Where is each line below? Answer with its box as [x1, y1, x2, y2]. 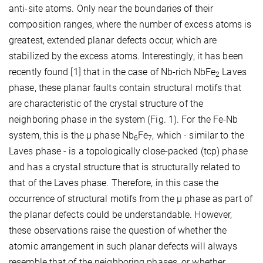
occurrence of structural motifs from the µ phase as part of [9, 193, 252, 205]
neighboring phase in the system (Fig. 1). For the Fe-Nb [9, 114, 238, 126]
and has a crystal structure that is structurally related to [9, 161, 240, 173]
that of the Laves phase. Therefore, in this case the [9, 177, 219, 189]
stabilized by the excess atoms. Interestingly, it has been [9, 50, 243, 62]
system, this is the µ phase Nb [9, 130, 134, 141]
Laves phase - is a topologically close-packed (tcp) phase [9, 146, 248, 157]
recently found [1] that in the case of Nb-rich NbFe [9, 66, 216, 78]
